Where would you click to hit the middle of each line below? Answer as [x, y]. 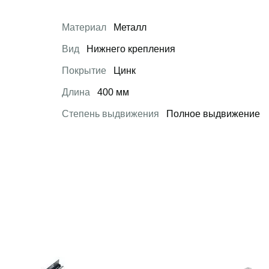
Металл [128, 27]
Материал [84, 27]
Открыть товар [186, 243]
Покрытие [84, 71]
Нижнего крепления [129, 49]
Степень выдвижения [110, 114]
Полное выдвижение [212, 114]
